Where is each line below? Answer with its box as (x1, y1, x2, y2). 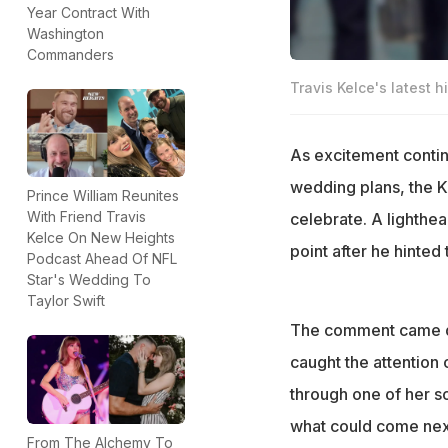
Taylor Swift (27, 292, 105, 310)
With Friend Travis (27, 208, 146, 226)
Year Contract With (27, 3, 150, 21)
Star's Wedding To (27, 271, 151, 289)
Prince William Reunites (27, 187, 179, 205)
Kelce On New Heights (27, 229, 175, 247)
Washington (27, 24, 104, 42)
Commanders (27, 45, 114, 63)
